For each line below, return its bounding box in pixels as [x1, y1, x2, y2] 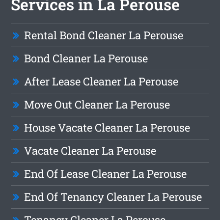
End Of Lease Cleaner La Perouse [24, 166, 187, 181]
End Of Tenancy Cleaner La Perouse [24, 190, 202, 204]
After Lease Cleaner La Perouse [24, 74, 179, 89]
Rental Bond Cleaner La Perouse [24, 28, 184, 43]
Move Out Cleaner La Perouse [24, 97, 170, 112]
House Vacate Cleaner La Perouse [24, 120, 191, 135]
